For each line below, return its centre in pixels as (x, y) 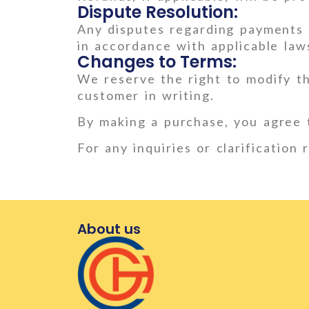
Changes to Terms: (157, 61)
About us (109, 229)
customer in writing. (146, 95)
